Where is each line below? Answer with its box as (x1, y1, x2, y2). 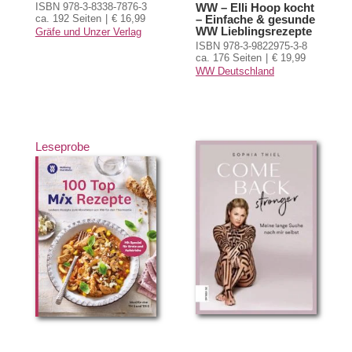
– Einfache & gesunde (195, 12, 315, 26)
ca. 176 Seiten (195, 51, 262, 64)
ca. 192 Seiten (35, 12, 101, 24)
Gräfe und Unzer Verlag (35, 25, 141, 38)
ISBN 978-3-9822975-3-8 (195, 39, 307, 52)
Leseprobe (35, 139, 90, 153)
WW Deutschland (195, 64, 274, 77)
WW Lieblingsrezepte (195, 24, 312, 38)
